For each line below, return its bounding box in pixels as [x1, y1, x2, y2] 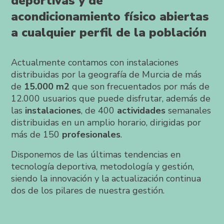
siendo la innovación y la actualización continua [11, 172, 201, 184]
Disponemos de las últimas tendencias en [11, 148, 181, 160]
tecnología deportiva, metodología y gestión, [11, 160, 194, 172]
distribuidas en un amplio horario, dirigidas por [11, 116, 201, 128]
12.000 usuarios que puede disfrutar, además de [11, 92, 211, 104]
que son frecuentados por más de [69, 80, 210, 92]
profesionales [62, 128, 121, 140]
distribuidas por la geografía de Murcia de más [11, 68, 202, 80]
